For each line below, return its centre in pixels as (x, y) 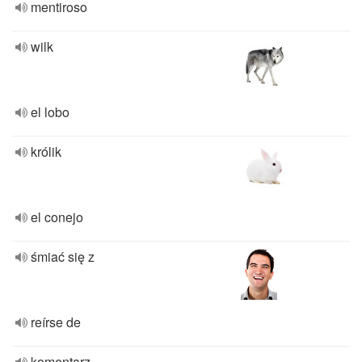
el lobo (50, 112)
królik (46, 152)
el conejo (57, 217)
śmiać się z (63, 257)
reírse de (56, 322)
